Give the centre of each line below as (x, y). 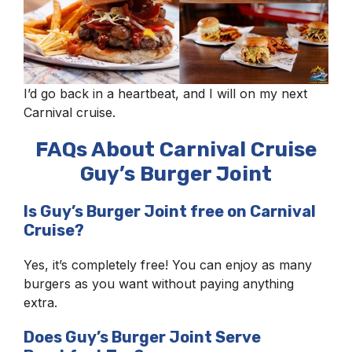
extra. (40, 303)
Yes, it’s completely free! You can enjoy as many (168, 265)
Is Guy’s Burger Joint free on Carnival (170, 212)
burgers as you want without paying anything (159, 284)
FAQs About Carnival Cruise (176, 150)
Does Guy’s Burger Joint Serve (142, 337)
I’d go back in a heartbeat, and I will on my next (165, 94)
